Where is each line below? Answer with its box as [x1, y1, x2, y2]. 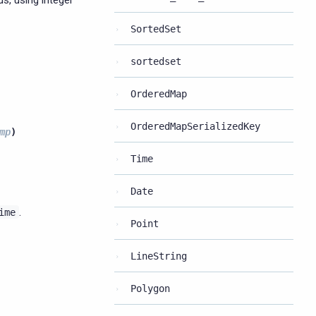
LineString [130, 250, 187, 262]
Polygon [130, 283, 170, 294]
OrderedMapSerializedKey [130, 121, 260, 132]
